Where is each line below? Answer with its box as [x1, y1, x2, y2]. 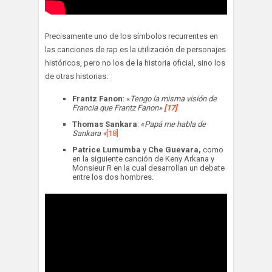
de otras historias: [45, 72, 108, 81]
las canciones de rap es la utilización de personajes [45, 45, 226, 55]
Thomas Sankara [72, 120, 137, 129]
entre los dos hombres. [72, 172, 154, 182]
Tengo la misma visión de [130, 94, 217, 104]
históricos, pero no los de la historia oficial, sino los [45, 58, 225, 68]
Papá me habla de [144, 120, 206, 129]
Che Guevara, [148, 145, 201, 155]
